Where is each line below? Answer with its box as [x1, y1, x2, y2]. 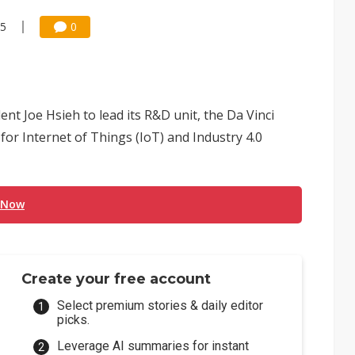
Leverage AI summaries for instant [57, 338, 250, 353]
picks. [57, 312, 90, 327]
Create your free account [21, 270, 212, 288]
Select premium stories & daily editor [57, 298, 264, 313]
